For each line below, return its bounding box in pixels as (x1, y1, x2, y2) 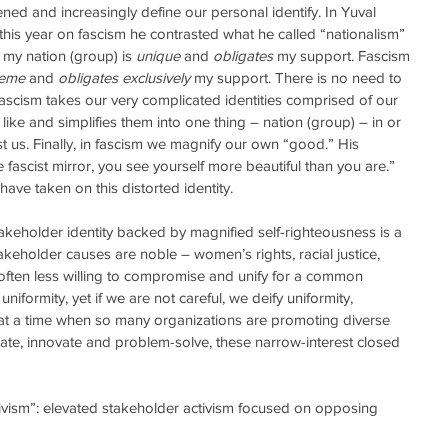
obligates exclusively (58, 68, 190, 86)
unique (136, 46, 180, 64)
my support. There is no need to (190, 68, 406, 86)
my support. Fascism (273, 46, 414, 64)
